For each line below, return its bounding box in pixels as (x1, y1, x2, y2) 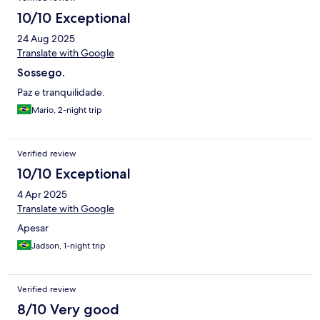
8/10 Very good (17, 301, 119, 319)
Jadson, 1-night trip (31, 240, 106, 252)
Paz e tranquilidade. (17, 86, 105, 99)
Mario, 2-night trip (31, 104, 102, 116)
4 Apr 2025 (17, 188, 67, 201)
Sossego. (17, 66, 65, 80)
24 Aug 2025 (17, 32, 75, 46)
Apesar (17, 221, 49, 235)
